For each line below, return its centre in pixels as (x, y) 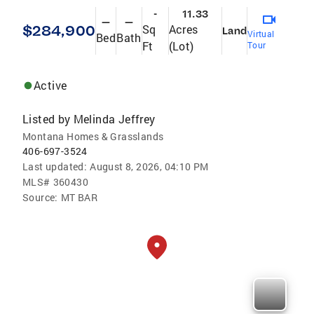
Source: (40, 197)
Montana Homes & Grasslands (93, 136)
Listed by (47, 118)
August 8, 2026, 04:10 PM (149, 166)
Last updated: (55, 166)
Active (50, 85)
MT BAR (79, 197)
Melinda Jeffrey (114, 118)
